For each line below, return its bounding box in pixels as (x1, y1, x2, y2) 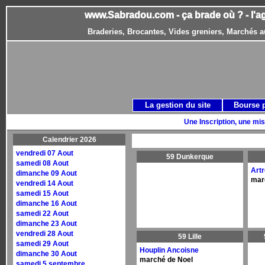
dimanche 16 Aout (16, 199, 77, 208)
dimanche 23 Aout (16, 219, 77, 228)
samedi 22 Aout (16, 209, 69, 218)
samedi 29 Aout (16, 240, 69, 248)
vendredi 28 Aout (16, 230, 73, 238)
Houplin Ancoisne (140, 246, 199, 254)
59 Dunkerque (166, 153, 214, 161)
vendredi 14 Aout (16, 179, 73, 188)
